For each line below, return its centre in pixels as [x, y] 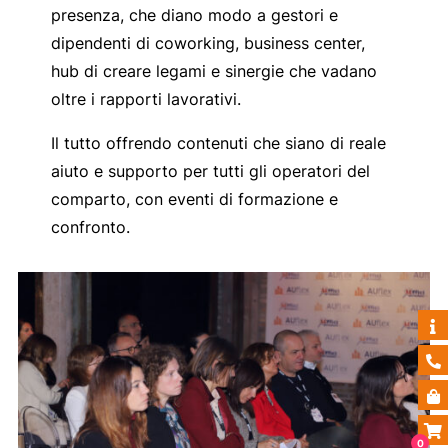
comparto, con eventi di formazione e [194, 199]
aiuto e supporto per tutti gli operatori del [210, 171]
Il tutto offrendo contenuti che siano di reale [218, 143]
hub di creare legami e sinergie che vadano [213, 71]
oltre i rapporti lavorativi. [145, 99]
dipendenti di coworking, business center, [207, 43]
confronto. [90, 227]
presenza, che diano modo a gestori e [194, 15]
